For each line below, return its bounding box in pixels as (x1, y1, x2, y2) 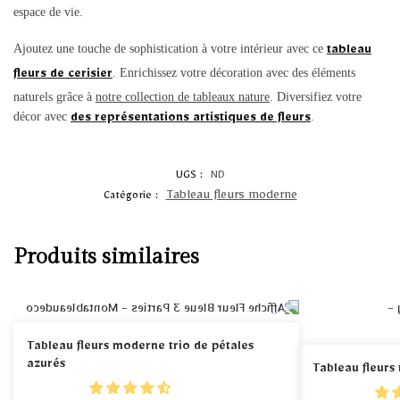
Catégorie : (103, 190, 162, 204)
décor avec (13, 110, 71, 124)
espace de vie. (13, 4, 83, 19)
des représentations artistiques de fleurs (71, 112, 311, 128)
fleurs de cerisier (13, 69, 112, 84)
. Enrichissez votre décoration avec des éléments (112, 66, 355, 80)
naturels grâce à (13, 90, 96, 104)
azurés (27, 358, 65, 373)
